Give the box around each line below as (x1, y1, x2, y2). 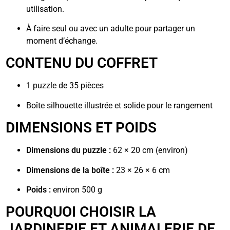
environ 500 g (51, 184, 103, 195)
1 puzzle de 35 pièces (26, 81, 104, 91)
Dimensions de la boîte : (26, 165, 114, 175)
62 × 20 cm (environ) (111, 145, 188, 156)
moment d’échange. (26, 35, 98, 46)
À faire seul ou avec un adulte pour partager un (26, 23, 196, 33)
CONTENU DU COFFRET (6, 54, 158, 72)
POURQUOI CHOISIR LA (6, 203, 157, 221)
